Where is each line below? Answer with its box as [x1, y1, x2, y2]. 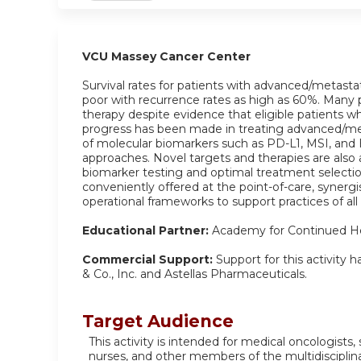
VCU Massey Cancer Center [82, 49, 251, 64]
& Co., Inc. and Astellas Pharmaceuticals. [82, 267, 307, 281]
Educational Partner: [82, 223, 209, 238]
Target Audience [82, 311, 234, 331]
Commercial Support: [82, 252, 213, 267]
